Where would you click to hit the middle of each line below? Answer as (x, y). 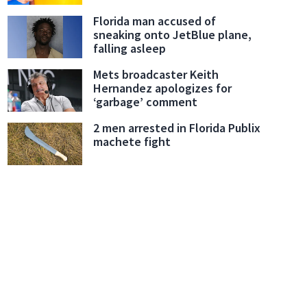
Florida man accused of (155, 21)
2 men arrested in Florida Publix (177, 128)
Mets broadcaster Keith (156, 75)
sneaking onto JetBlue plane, (173, 35)
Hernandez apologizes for (163, 88)
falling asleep (130, 49)
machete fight (132, 142)
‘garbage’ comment (146, 102)
